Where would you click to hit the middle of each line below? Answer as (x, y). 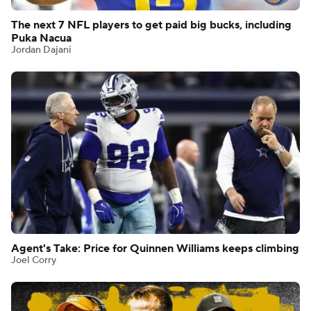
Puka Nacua (41, 39)
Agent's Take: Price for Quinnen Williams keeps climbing (155, 249)
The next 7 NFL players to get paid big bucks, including (151, 25)
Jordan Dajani (41, 50)
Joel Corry (34, 261)
